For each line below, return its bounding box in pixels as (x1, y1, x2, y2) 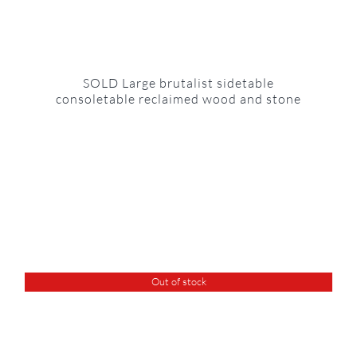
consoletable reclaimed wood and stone (56, 90, 301, 107)
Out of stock (151, 275, 206, 288)
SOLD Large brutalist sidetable (83, 74, 274, 91)
